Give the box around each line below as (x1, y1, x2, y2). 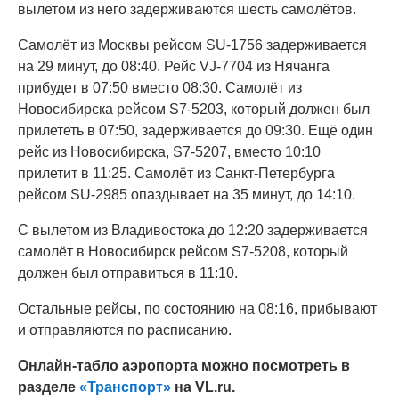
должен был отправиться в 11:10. (18, 265, 238, 281)
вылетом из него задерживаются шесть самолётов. (18, 2, 356, 17)
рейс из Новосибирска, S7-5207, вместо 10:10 (18, 144, 321, 159)
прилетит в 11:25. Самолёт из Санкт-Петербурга (18, 166, 335, 181)
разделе (18, 379, 79, 395)
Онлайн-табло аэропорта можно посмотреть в (18, 358, 350, 373)
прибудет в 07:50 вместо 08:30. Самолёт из (18, 80, 302, 95)
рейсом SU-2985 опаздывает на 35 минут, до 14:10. (18, 187, 359, 202)
